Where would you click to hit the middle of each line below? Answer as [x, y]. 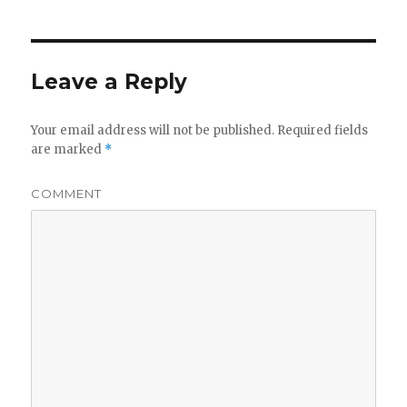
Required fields [322, 131]
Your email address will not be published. [153, 131]
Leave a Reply [109, 82]
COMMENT [67, 194]
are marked [68, 150]
